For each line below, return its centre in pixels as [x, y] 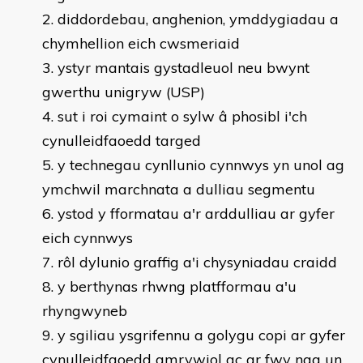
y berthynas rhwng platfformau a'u [177, 286]
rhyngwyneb [85, 311]
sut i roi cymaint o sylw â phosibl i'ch [182, 116]
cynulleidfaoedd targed [122, 141]
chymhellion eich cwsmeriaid [141, 43]
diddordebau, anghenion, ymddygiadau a [198, 19]
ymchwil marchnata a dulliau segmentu [179, 189]
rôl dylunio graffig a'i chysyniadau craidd [197, 262]
